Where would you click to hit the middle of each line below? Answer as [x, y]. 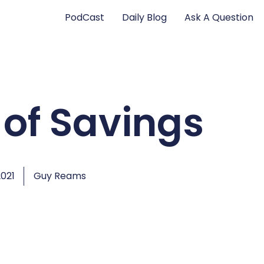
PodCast [85, 17]
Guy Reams [60, 176]
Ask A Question [219, 17]
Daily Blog [145, 17]
